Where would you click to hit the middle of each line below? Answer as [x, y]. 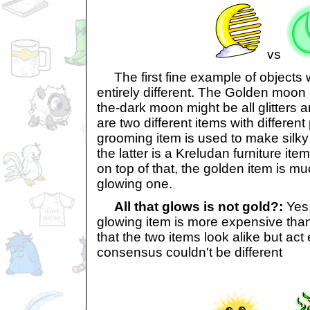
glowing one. [135, 184]
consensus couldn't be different [190, 252]
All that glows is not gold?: [199, 206]
